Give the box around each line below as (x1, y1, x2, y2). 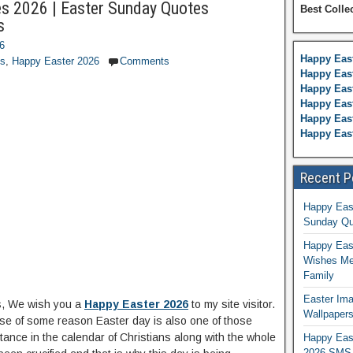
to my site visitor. (188, 298, 275, 310)
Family (303, 269, 334, 281)
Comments (120, 55, 169, 67)
